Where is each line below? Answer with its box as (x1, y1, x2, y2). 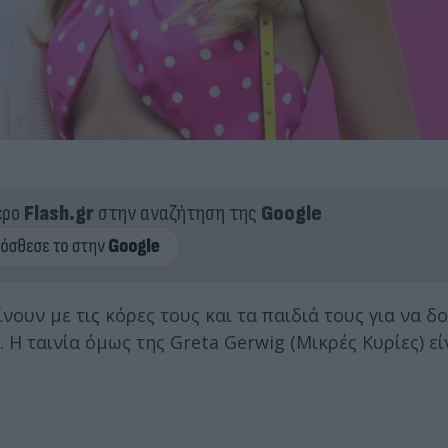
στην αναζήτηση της (93, 199, 261, 227)
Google (260, 199, 322, 227)
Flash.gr (23, 199, 94, 227)
